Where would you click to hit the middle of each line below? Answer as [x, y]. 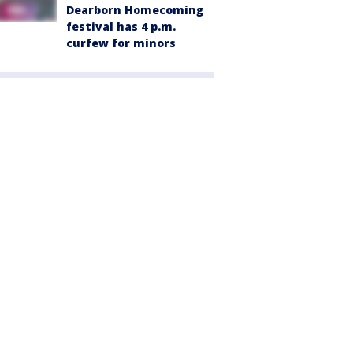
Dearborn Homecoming [135, 10]
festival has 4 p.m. [121, 27]
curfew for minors [121, 43]
